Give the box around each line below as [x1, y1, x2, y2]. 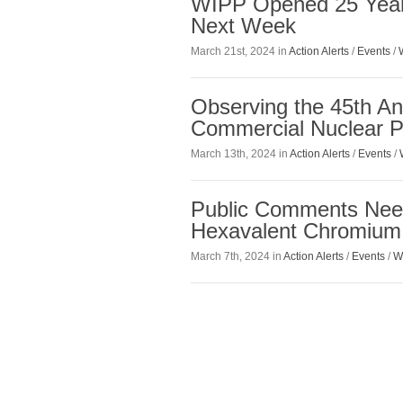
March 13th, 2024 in [191, 147, 290, 160]
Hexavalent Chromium [191, 218, 401, 243]
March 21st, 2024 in [191, 44, 289, 58]
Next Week [191, 13, 296, 38]
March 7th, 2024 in [191, 250, 283, 264]
